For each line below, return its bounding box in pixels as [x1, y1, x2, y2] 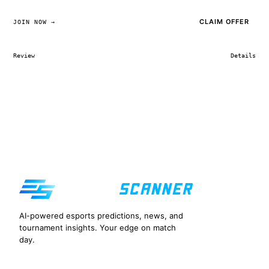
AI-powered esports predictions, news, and [19, 210, 183, 220]
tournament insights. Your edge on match [19, 222, 176, 232]
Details [231, 52, 256, 59]
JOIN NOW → [13, 18, 55, 25]
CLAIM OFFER [199, 17, 249, 26]
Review [13, 52, 35, 59]
